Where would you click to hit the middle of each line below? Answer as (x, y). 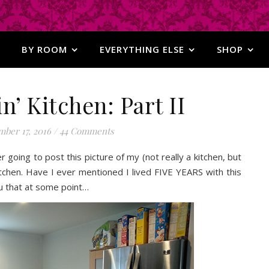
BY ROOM (44, 49)
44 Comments (86, 131)
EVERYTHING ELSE (142, 49)
